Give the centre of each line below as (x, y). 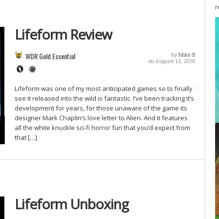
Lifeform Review (63, 34)
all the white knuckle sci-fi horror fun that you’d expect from (102, 128)
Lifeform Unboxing (71, 204)
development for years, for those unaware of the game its (101, 108)
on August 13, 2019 (172, 61)
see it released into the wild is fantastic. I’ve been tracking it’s (104, 98)
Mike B (187, 55)
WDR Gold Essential (50, 56)
